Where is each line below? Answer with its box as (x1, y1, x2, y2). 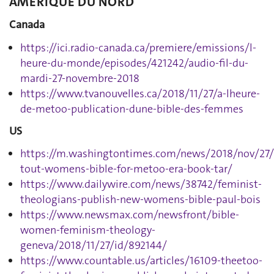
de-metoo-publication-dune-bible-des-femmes (20, 101, 243, 116)
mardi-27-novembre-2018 (20, 70, 139, 86)
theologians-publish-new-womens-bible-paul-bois (20, 192, 261, 207)
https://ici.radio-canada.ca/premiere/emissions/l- (20, 40, 256, 55)
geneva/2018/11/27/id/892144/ (20, 238, 167, 253)
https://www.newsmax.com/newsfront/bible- (20, 207, 239, 222)
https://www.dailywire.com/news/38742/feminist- (20, 177, 262, 191)
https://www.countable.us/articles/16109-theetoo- (20, 253, 262, 268)
